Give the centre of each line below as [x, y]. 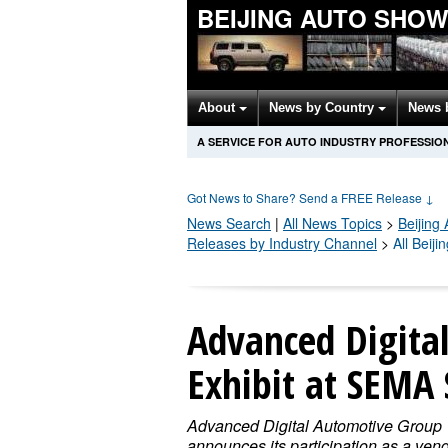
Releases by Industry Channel [282, 243]
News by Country [323, 107]
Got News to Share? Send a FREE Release [306, 197]
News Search [229, 223]
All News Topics [332, 223]
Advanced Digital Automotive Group [314, 425]
